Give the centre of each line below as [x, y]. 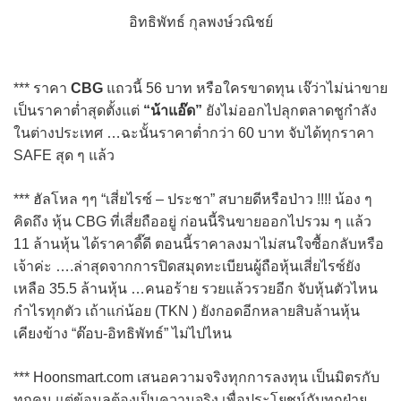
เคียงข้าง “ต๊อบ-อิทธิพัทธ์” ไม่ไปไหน [123, 334]
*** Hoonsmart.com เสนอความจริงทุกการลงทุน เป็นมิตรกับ [196, 378]
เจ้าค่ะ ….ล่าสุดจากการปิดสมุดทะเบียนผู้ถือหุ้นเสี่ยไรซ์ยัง [187, 267]
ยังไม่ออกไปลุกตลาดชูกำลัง [290, 111]
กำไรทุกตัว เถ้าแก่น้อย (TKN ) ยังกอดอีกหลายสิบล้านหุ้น [187, 311]
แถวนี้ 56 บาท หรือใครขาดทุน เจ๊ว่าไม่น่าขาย [245, 89]
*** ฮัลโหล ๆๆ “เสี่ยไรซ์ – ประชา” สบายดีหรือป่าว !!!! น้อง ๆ [193, 200]
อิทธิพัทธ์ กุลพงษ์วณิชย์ [200, 22]
